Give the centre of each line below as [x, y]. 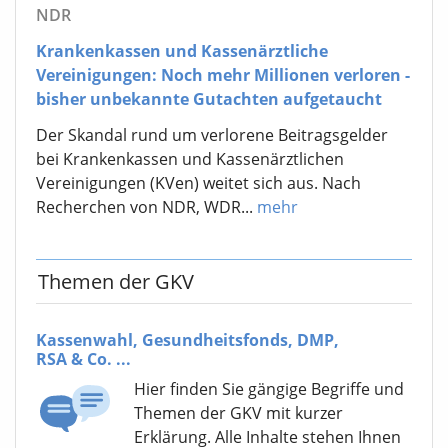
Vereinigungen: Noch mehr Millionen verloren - [223, 75]
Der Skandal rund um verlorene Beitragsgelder [212, 135]
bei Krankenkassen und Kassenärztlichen [190, 159]
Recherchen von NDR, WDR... [146, 207]
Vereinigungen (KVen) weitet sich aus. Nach [198, 183]
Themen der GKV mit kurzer [238, 413]
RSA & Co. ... [83, 359]
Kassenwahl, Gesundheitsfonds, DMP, [187, 340]
